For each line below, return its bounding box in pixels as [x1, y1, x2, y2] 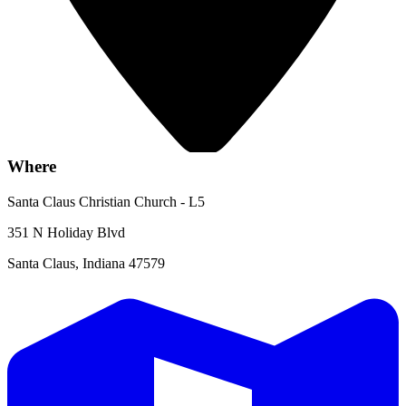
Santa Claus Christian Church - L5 [7, 193, 205, 209]
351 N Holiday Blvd [7, 224, 125, 240]
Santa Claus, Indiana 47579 [7, 255, 165, 271]
